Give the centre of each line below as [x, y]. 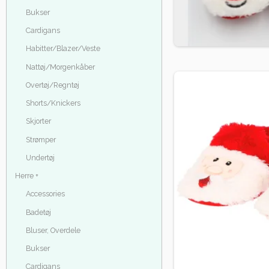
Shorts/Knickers [53, 103]
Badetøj [38, 212]
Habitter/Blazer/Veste [63, 49]
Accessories [45, 194]
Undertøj [40, 157]
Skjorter [38, 121]
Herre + [27, 176]
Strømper [41, 139]
